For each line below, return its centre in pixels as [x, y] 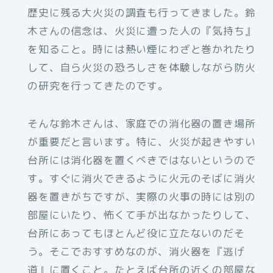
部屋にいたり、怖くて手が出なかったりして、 [142, 215]
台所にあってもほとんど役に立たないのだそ [136, 233]
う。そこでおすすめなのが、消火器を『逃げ [136, 252]
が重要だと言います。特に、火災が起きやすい [142, 142]
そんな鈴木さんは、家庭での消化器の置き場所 [142, 124]
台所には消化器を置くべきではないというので [142, 160]
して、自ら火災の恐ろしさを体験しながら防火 [142, 68]
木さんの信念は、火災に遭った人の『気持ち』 [142, 31]
